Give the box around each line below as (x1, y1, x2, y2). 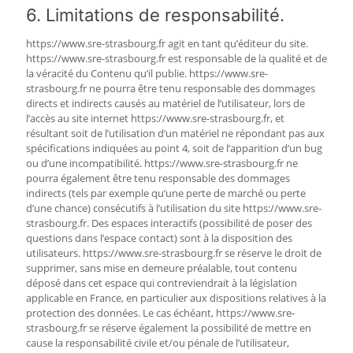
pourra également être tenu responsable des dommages (26, 171, 290, 185)
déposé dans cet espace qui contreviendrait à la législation (26, 276, 297, 290)
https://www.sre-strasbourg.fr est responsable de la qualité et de (26, 51, 327, 65)
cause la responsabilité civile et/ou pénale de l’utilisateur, (26, 336, 289, 350)
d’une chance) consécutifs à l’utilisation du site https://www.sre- (26, 201, 321, 215)
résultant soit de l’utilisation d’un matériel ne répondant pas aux (26, 126, 325, 140)
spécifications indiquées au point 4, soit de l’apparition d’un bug (26, 141, 322, 155)
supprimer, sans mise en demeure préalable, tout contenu (26, 261, 297, 275)
